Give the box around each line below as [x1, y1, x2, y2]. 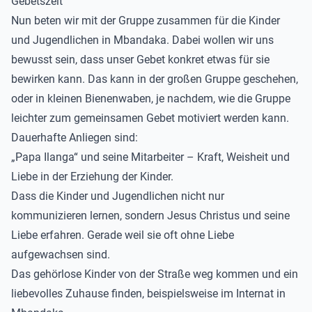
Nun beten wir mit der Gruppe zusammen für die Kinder [11, 14, 280, 27]
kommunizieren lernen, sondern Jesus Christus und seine [11, 209, 290, 222]
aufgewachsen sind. [11, 248, 110, 261]
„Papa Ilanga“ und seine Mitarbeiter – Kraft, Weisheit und [11, 150, 290, 164]
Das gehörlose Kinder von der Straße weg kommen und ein [11, 267, 298, 281]
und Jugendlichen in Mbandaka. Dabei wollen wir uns [11, 33, 274, 47]
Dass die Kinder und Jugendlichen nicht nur [11, 189, 224, 203]
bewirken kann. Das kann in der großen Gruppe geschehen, [11, 72, 298, 86]
